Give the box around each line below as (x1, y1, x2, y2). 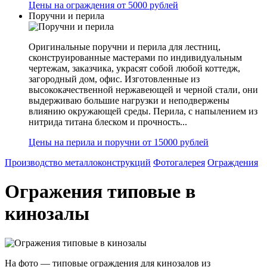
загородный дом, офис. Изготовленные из (29, 74, 200, 84)
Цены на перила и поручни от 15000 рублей (29, 137, 209, 147)
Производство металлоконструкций (5, 157, 151, 167)
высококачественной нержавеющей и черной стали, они (29, 85, 258, 95)
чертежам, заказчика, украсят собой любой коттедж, (29, 63, 240, 73)
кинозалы (5, 203, 89, 225)
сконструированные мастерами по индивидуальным (29, 52, 242, 63)
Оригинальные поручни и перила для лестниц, (29, 42, 221, 52)
